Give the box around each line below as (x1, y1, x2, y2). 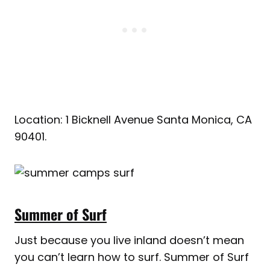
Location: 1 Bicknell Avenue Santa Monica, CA (14, 112, 252, 128)
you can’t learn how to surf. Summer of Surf (14, 250, 249, 265)
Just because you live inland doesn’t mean (14, 233, 244, 248)
